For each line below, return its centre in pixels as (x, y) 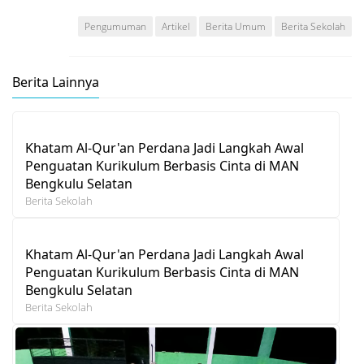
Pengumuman (115, 27)
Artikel (176, 27)
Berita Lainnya (56, 82)
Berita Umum (236, 27)
